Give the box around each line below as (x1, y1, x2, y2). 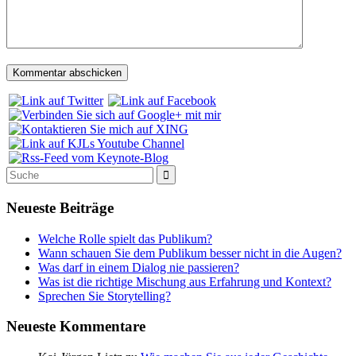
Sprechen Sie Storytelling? (38, 288, 171, 303)
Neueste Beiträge (6, 199, 114, 216)
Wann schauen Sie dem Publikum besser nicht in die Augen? (38, 246, 342, 260)
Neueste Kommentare (6, 318, 145, 335)
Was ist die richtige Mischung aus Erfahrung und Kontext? (38, 274, 331, 288)
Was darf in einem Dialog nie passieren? (38, 260, 239, 274)
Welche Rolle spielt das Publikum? (38, 231, 212, 246)
